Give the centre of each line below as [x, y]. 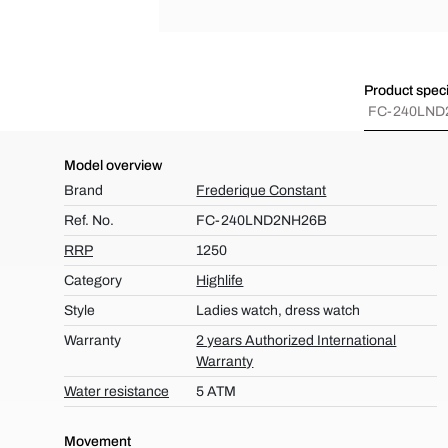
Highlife [220, 280]
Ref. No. [89, 220]
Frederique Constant [261, 190]
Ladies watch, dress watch [278, 310]
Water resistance [116, 391]
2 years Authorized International [296, 340]
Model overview [113, 165]
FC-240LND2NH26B [261, 220]
